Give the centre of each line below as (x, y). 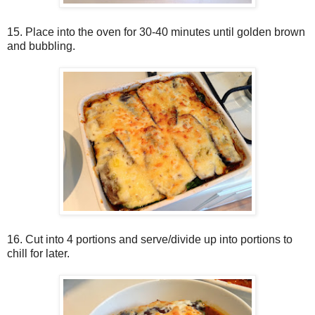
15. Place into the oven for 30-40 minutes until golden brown (156, 32)
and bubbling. (41, 46)
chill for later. (38, 254)
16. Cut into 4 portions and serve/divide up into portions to (150, 240)
